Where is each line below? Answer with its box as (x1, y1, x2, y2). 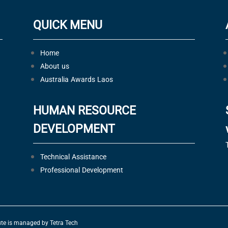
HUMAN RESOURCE (33, 101, 136, 121)
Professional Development (40, 164, 123, 176)
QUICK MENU (33, 15, 102, 35)
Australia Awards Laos (40, 73, 113, 85)
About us (40, 60, 69, 72)
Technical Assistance (40, 151, 106, 163)
